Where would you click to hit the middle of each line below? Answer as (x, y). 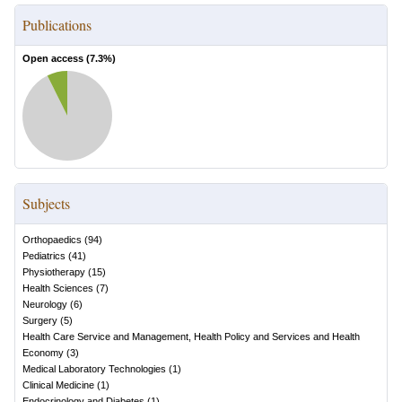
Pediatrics (44, 256)
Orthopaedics (52, 240)
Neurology (45, 304)
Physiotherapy (54, 272)
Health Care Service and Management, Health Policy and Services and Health (191, 336)
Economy (43, 353)
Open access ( (56, 58)
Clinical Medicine (58, 385)
